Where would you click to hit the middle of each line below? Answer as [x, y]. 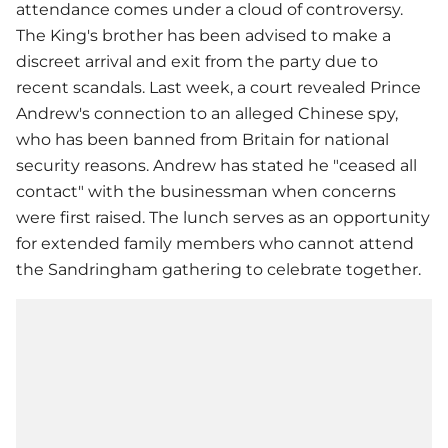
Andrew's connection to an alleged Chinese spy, [207, 113]
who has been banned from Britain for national [202, 139]
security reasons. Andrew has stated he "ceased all [216, 165]
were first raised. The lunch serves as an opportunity [223, 217]
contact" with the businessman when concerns [206, 191]
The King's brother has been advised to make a [203, 35]
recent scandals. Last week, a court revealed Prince [218, 87]
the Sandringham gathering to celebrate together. [218, 269]
